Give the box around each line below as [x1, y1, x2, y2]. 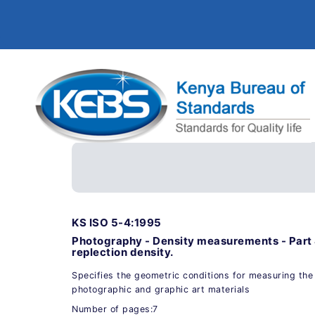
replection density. [72, 245, 174, 259]
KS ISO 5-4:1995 [72, 215, 162, 229]
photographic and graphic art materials [72, 283, 250, 295]
